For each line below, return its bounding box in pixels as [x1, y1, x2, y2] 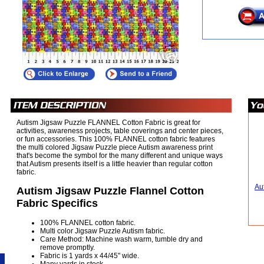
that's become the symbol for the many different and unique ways [16, 151, 223, 160]
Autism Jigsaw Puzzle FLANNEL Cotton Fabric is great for [16, 118, 200, 127]
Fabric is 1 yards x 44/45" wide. [40, 251, 139, 260]
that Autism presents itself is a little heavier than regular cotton [16, 160, 213, 168]
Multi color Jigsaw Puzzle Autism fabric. [40, 226, 165, 235]
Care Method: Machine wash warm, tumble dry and [40, 235, 203, 243]
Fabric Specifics [16, 197, 98, 209]
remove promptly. [40, 243, 95, 252]
